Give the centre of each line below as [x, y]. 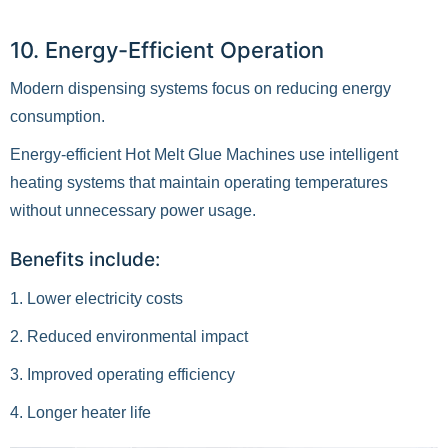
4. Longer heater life [80, 412]
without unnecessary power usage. [133, 210]
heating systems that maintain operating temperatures [199, 182]
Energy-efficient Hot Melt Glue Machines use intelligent [204, 154]
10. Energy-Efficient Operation [167, 50]
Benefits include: [85, 259]
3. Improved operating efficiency [122, 374]
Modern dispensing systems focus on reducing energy [200, 88]
